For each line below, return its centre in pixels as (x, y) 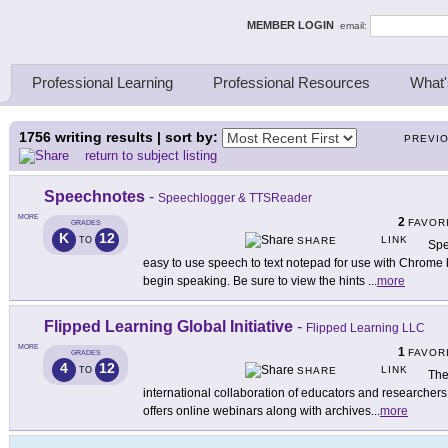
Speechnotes (94, 197)
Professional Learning (102, 82)
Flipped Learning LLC (365, 328)
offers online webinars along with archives (257, 411)
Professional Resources (291, 82)
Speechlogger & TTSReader (235, 198)
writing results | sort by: (136, 137)
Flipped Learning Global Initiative (168, 327)
